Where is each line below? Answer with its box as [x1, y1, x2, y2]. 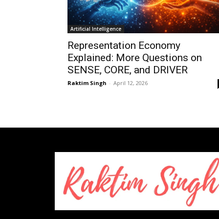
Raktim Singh [67, 79, 107, 87]
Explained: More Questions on [67, 52, 202, 64]
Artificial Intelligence [70, 25, 121, 33]
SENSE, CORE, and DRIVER [67, 64, 188, 76]
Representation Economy [67, 40, 180, 52]
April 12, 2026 [113, 79, 148, 87]
